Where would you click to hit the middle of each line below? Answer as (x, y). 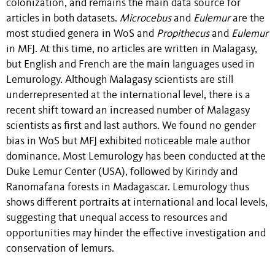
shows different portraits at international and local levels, (137, 203)
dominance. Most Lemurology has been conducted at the (136, 157)
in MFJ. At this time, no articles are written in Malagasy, (132, 49)
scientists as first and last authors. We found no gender (131, 126)
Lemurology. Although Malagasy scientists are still (120, 80)
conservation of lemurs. (60, 249)
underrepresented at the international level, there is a (128, 95)
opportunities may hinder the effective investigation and (136, 233)
